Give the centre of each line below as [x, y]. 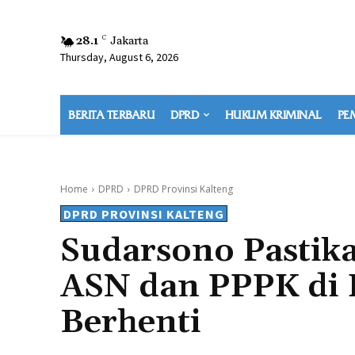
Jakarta [129, 41]
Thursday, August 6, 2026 [119, 57]
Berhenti [131, 323]
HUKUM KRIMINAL [273, 115]
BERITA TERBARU [111, 115]
